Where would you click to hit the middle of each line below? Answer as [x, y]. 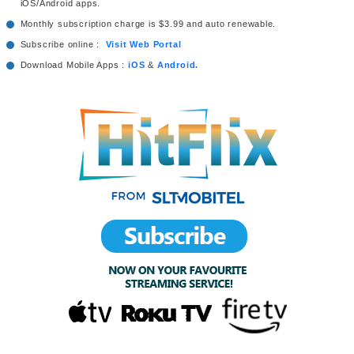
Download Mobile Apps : [74, 65]
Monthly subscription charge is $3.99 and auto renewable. [148, 24]
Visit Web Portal [143, 45]
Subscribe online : [63, 45]
